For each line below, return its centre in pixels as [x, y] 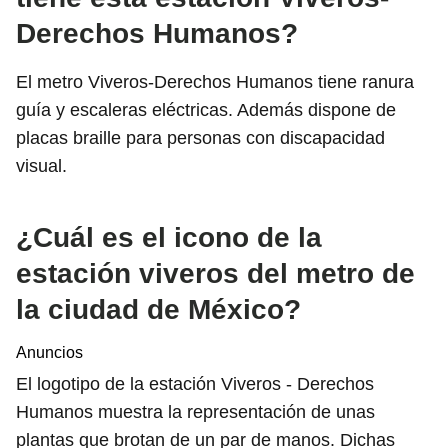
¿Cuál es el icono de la [169, 237]
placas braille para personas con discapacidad [200, 137]
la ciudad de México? [158, 309]
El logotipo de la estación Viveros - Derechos [195, 383]
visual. [41, 165]
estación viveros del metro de [215, 273]
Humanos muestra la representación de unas [195, 411]
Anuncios [49, 352]
